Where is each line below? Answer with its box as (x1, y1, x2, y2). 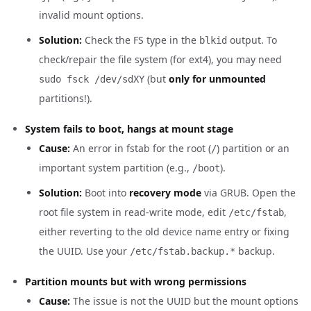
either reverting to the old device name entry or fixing (39, 225, 289, 238)
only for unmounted (169, 72, 266, 85)
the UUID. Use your (39, 244, 130, 258)
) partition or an (217, 142, 289, 155)
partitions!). (39, 92, 92, 105)
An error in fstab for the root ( (70, 142, 211, 155)
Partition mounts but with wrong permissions (25, 275, 246, 288)
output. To (227, 33, 277, 47)
